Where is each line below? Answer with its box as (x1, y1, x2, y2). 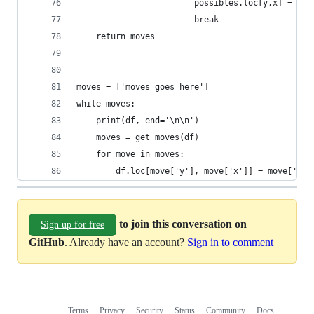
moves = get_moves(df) (76, 132, 199, 142)
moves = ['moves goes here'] (76, 82, 209, 92)
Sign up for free (41, 219, 104, 230)
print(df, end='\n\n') (76, 116, 199, 125)
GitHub (29, 236, 64, 248)
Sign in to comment (187, 236, 273, 248)
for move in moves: (76, 149, 184, 159)
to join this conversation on (119, 217, 247, 230)
